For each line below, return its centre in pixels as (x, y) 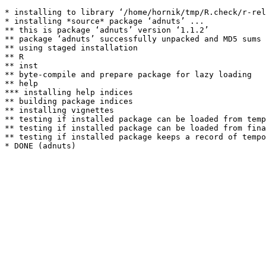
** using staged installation (71, 48)
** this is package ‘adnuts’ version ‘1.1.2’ (107, 30)
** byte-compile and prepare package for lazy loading (128, 75)
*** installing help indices (69, 92)
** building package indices (69, 101)
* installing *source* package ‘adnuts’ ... (104, 21)
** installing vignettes (59, 110)
